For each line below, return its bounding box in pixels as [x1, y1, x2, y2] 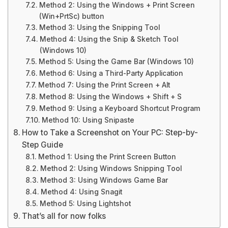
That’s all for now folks [22, 211, 106, 221]
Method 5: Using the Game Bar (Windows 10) [38, 58, 194, 66]
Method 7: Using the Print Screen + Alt [38, 81, 170, 89]
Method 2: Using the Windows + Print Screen [39, 1, 195, 9]
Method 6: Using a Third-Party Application [39, 69, 183, 77]
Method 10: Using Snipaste [41, 116, 134, 124]
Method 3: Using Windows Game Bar [40, 176, 168, 184]
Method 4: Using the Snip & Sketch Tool [39, 35, 178, 43]
